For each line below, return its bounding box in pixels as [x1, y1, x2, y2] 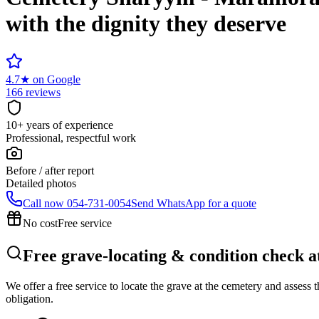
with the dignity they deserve [6, 11, 286, 37]
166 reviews [6, 85, 61, 98]
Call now [23, 197, 64, 209]
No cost [23, 216, 58, 229]
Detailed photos [6, 177, 76, 189]
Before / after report [6, 164, 94, 177]
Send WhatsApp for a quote [131, 197, 256, 209]
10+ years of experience [6, 118, 113, 131]
